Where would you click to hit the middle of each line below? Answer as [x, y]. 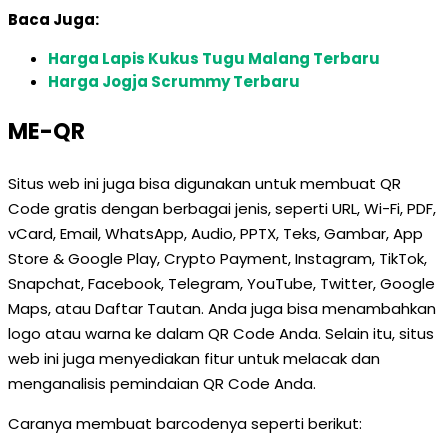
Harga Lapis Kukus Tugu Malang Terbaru [214, 58]
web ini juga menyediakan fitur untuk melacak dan [194, 358]
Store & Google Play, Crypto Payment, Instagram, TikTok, [217, 258]
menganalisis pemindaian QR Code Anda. [162, 383]
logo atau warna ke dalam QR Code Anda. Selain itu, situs [221, 333]
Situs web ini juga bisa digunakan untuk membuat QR [204, 183]
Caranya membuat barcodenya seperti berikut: [185, 423]
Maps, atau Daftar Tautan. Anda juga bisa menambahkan [222, 308]
